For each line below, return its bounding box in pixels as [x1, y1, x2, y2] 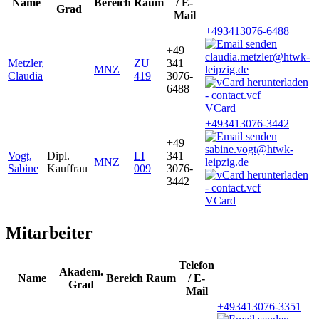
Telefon [179, 258, 214, 271]
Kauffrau [47, 162, 88, 175]
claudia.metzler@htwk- [205, 51, 310, 63]
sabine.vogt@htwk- [205, 143, 293, 156]
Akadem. [59, 265, 103, 278]
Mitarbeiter [6, 224, 93, 243]
